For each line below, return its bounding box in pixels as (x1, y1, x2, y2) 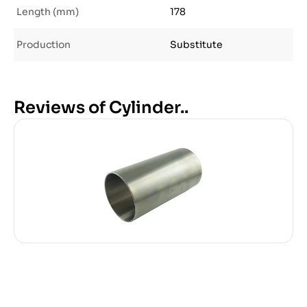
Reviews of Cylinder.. (14, 97, 188, 118)
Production (16, 38, 71, 51)
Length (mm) (16, 5, 79, 18)
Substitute (170, 38, 223, 51)
